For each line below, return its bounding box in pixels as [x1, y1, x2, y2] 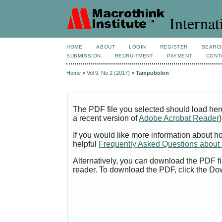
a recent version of [73, 114, 139, 123]
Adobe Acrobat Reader [139, 114, 220, 123]
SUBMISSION [66, 53, 101, 58]
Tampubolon [136, 70, 169, 76]
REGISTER [160, 44, 188, 50]
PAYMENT [167, 53, 192, 58]
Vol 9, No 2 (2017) [87, 70, 130, 76]
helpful [73, 140, 99, 149]
